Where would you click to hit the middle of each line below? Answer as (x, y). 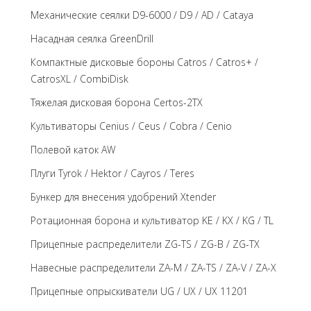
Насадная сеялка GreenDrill (92, 39)
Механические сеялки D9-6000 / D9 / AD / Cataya (142, 15)
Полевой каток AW (73, 150)
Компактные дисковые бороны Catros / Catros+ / (144, 62)
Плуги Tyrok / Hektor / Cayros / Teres (112, 173)
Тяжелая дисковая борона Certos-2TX (117, 102)
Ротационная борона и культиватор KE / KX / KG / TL (152, 220)
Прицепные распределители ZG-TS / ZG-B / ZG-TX (145, 244)
